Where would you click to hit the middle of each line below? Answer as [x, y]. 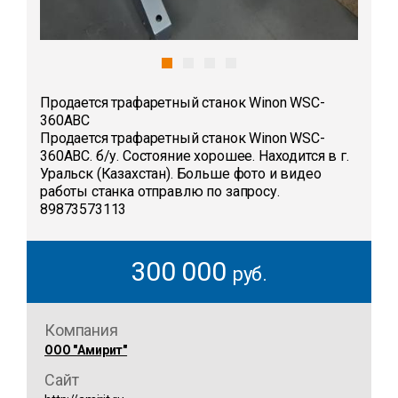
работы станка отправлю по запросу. [160, 192]
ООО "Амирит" [86, 350]
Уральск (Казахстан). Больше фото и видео [181, 174]
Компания [81, 330]
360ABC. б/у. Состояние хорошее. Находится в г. [195, 156]
